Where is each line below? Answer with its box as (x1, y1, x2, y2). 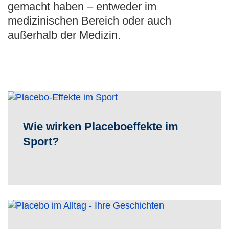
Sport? (23, 135, 59, 148)
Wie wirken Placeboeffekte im (23, 120, 178, 133)
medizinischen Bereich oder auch (8, 14, 171, 27)
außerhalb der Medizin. (8, 29, 121, 41)
